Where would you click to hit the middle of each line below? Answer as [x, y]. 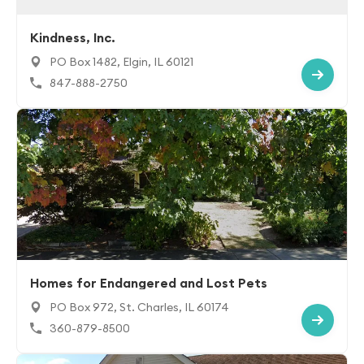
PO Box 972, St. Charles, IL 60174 [139, 307]
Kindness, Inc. [73, 37]
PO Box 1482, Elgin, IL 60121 [121, 62]
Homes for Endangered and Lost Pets [149, 283]
